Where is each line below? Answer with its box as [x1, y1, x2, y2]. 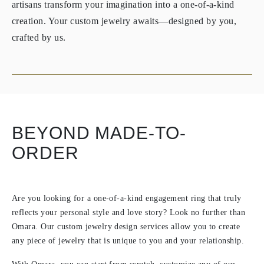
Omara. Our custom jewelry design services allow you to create [12, 222, 240, 231]
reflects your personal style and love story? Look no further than [12, 208, 246, 217]
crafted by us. [12, 32, 66, 42]
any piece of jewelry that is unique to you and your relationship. [12, 236, 245, 245]
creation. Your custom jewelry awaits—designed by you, [12, 16, 237, 26]
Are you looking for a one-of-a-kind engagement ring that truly [12, 194, 242, 203]
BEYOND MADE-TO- [12, 123, 186, 143]
